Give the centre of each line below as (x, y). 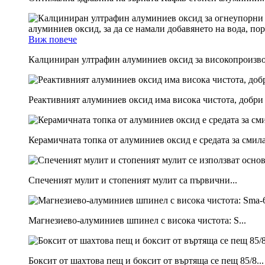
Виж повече (53, 39)
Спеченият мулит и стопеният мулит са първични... (133, 180)
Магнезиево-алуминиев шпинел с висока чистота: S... (137, 220)
